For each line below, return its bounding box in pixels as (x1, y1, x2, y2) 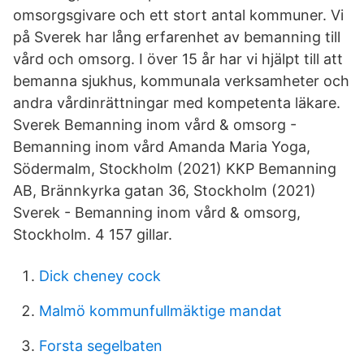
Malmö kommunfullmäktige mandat (39, 302, 282, 319)
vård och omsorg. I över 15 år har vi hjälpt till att (13, 50, 343, 67)
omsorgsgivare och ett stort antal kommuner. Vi (13, 6, 344, 24)
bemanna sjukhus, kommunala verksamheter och (13, 72, 349, 89)
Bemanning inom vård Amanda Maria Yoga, (13, 138, 310, 155)
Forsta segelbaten (39, 337, 162, 354)
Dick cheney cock (39, 267, 161, 284)
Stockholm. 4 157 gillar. (13, 226, 172, 243)
